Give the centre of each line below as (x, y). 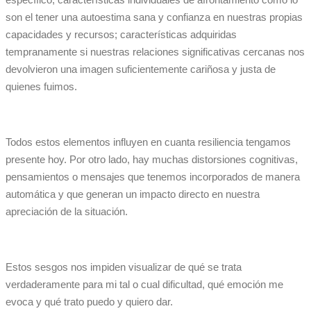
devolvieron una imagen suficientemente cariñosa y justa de (141, 69)
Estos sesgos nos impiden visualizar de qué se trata (124, 267)
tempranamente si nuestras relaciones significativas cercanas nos (155, 52)
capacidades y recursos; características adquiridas (121, 35)
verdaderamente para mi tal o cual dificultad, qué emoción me (144, 285)
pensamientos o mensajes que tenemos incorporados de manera (153, 177)
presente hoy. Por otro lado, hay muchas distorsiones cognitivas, (152, 160)
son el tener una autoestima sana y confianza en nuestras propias (154, 17)
